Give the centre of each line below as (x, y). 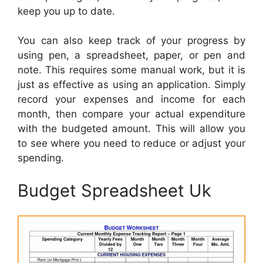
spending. (41, 158)
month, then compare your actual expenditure (131, 114)
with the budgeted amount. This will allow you (131, 129)
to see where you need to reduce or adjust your (131, 144)
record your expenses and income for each (131, 100)
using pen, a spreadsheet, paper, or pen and (131, 55)
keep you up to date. (66, 11)
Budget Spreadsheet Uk (114, 190)
